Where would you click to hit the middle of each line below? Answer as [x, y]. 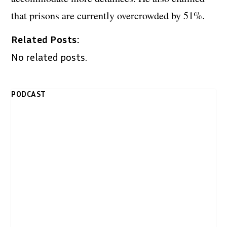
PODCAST [29, 93]
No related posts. [49, 56]
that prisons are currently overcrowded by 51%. [108, 15]
